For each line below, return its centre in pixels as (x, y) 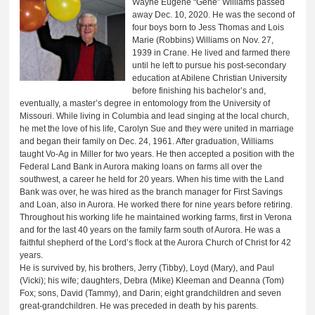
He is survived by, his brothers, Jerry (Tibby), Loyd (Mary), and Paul (147, 268)
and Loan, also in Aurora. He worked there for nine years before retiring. (156, 205)
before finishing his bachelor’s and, (199, 91)
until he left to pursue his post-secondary (210, 66)
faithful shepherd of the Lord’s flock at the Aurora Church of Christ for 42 (156, 243)
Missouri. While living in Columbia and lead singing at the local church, (155, 116)
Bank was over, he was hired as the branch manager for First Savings (152, 192)
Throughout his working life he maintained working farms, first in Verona (156, 218)
